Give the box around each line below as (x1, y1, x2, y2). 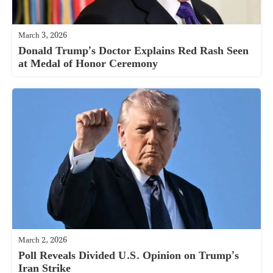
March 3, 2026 (18, 29, 67, 43)
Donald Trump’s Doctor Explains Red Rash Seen (18, 42, 249, 60)
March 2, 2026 (18, 234, 67, 247)
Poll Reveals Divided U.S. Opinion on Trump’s (18, 247, 239, 265)
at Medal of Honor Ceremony (18, 55, 158, 73)
